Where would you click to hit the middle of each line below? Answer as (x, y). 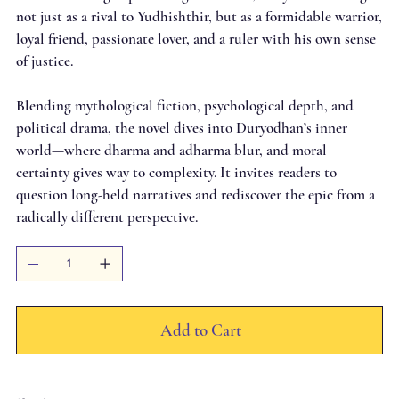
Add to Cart (200, 330)
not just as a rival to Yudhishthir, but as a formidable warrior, (199, 16)
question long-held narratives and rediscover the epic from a (195, 194)
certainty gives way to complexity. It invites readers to (176, 172)
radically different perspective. (106, 216)
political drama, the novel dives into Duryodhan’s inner (181, 127)
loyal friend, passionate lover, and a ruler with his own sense (195, 38)
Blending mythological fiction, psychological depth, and (184, 105)
